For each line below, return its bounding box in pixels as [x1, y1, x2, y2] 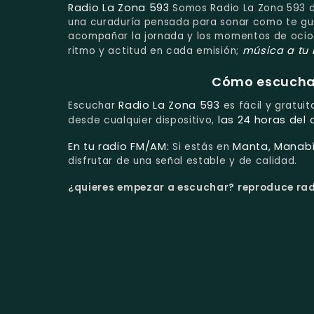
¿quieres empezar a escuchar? [68, 180, 238, 194]
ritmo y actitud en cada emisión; [68, 43, 243, 57]
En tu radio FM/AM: [68, 139, 170, 154]
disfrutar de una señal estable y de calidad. [68, 154, 298, 168]
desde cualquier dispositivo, [68, 114, 218, 128]
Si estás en [169, 140, 233, 154]
